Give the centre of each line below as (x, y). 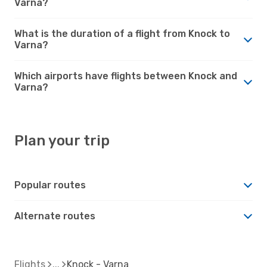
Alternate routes (55, 216)
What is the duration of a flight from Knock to (122, 33)
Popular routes (50, 185)
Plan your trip (62, 140)
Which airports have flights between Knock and (126, 76)
